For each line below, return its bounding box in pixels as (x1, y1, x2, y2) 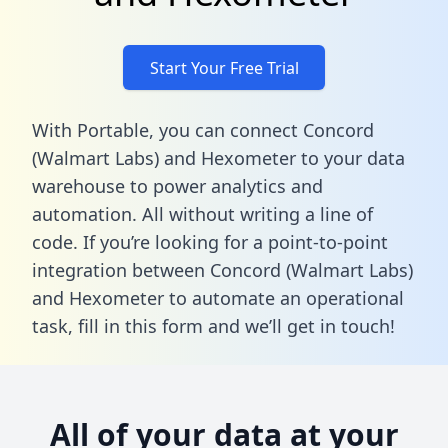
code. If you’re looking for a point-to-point (32, 229, 388, 254)
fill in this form (78, 313, 203, 338)
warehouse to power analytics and (32, 173, 323, 198)
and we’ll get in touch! (203, 313, 395, 338)
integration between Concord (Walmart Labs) (32, 257, 413, 282)
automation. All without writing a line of (32, 201, 373, 226)
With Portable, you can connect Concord (32, 117, 374, 142)
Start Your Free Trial (149, 56, 299, 79)
